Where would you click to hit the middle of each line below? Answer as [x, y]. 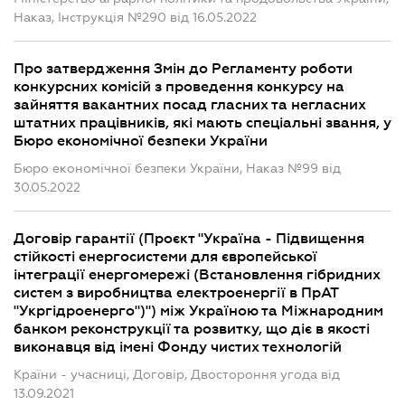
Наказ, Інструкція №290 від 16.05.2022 [135, 17]
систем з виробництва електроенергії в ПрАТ [176, 293]
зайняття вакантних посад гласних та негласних [190, 105]
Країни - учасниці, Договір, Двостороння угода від [177, 374]
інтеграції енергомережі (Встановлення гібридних [197, 275]
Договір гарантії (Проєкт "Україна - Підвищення [189, 239]
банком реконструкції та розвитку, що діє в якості [192, 329]
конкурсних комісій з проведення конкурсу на [179, 87]
